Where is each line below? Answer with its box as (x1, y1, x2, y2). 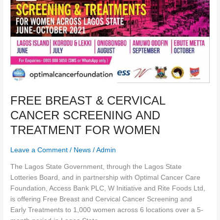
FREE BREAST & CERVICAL (10, 94, 165, 107)
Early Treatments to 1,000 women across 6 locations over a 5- (10, 206, 204, 214)
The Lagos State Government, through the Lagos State (10, 163, 182, 170)
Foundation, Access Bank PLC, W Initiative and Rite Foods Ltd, (10, 184, 206, 192)
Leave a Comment (10, 146, 68, 154)
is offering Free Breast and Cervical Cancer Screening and (10, 195, 192, 203)
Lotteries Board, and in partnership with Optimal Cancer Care (10, 173, 201, 181)
